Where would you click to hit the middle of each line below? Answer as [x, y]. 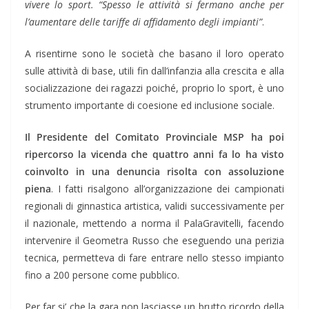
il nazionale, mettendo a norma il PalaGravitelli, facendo [154, 223]
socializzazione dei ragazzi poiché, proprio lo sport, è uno [154, 88]
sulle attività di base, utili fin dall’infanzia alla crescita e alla [154, 71]
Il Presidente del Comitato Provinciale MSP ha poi [154, 137]
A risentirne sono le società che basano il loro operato [154, 54]
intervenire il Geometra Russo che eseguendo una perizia [154, 241]
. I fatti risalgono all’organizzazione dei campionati [168, 189]
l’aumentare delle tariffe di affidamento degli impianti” [143, 22]
